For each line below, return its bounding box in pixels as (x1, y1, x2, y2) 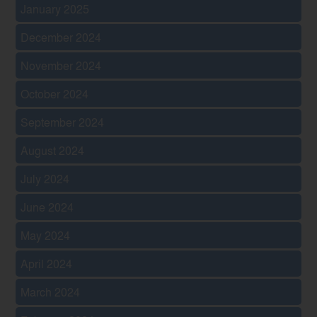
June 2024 (21, 198, 74, 215)
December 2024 (21, 28, 102, 45)
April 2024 (21, 255, 73, 272)
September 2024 (21, 113, 105, 130)
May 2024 (21, 226, 71, 243)
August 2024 (21, 142, 85, 158)
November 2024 (21, 57, 102, 74)
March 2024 (21, 283, 81, 300)
